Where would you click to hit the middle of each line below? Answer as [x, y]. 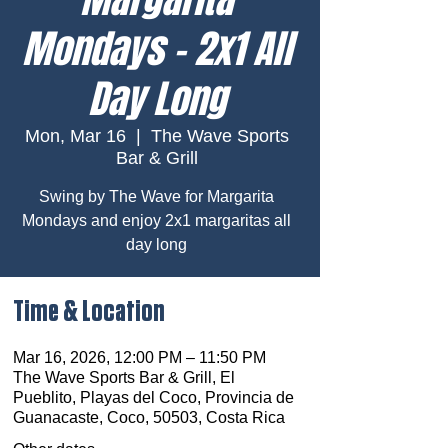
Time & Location [89, 312]
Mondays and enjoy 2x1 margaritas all [156, 220]
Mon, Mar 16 [75, 136]
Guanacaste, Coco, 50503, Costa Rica [149, 417]
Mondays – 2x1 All [156, 49]
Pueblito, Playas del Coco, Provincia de [153, 397]
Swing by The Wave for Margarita [156, 196]
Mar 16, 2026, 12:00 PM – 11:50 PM [139, 357]
